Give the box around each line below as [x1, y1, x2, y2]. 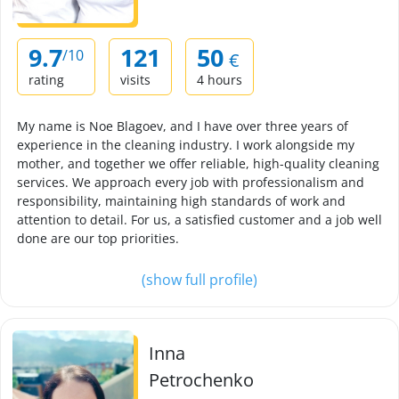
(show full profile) [142, 270, 257, 289]
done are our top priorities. [17, 230, 179, 247]
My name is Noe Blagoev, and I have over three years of [17, 118, 348, 134]
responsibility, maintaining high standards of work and [17, 192, 346, 209]
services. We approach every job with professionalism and [17, 174, 364, 191]
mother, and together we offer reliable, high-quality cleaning [17, 155, 379, 172]
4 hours [197, 71, 242, 88]
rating [28, 71, 64, 88]
